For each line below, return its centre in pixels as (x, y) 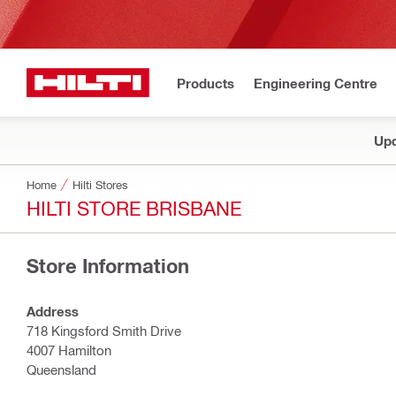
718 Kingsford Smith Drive (104, 331)
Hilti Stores (100, 184)
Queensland (61, 369)
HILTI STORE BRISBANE (134, 207)
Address (53, 311)
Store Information (108, 266)
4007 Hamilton (69, 350)
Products (206, 83)
